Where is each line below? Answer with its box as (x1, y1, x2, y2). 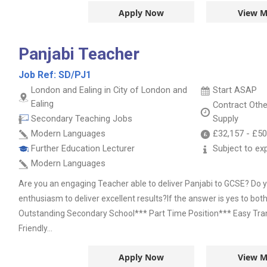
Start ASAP (213, 85, 257, 95)
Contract (213, 100, 249, 110)
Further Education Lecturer (31, 143, 135, 154)
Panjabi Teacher (18, 44, 139, 64)
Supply (213, 113, 238, 124)
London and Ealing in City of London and (31, 85, 187, 95)
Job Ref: (18, 69, 58, 80)
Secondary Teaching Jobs (31, 113, 132, 124)
